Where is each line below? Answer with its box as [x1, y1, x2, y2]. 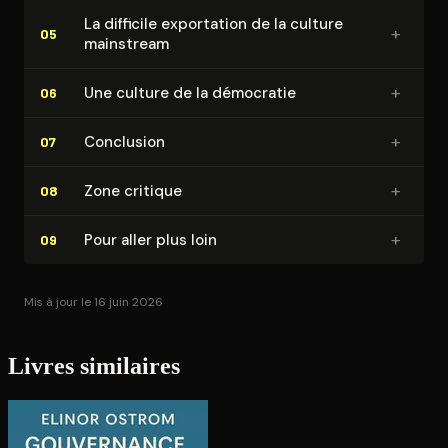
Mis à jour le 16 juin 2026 [24, 293, 163, 310]
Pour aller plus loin [84, 229, 217, 250]
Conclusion [84, 131, 165, 152]
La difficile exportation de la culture [84, 13, 343, 34]
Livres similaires [8, 353, 180, 380]
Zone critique [84, 180, 182, 201]
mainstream [84, 33, 169, 54]
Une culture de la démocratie [84, 82, 296, 103]
